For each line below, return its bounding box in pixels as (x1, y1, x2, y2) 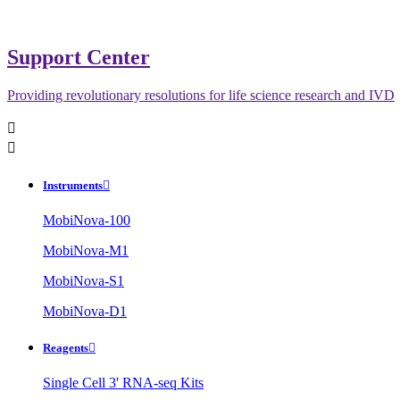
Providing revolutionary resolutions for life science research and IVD (7, 87, 395, 103)
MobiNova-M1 (43, 243, 129, 259)
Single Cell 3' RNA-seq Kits (43, 375, 204, 391)
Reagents (43, 341, 88, 355)
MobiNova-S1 (43, 273, 124, 289)
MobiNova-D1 (43, 304, 127, 320)
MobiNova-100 (43, 212, 130, 229)
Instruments (43, 178, 103, 192)
